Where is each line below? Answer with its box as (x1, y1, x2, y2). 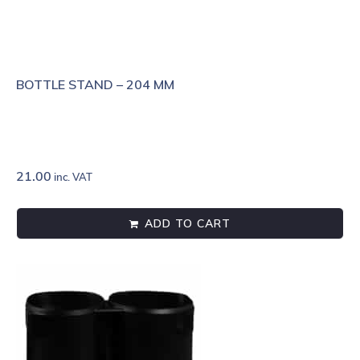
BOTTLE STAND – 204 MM (16, 76, 174, 93)
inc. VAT (51, 170, 92, 184)
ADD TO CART (145, 216, 231, 231)
